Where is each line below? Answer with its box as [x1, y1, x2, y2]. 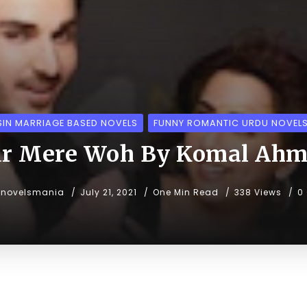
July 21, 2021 [80, 186, 137, 198]
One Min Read [153, 186, 221, 198]
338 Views [234, 186, 282, 198]
